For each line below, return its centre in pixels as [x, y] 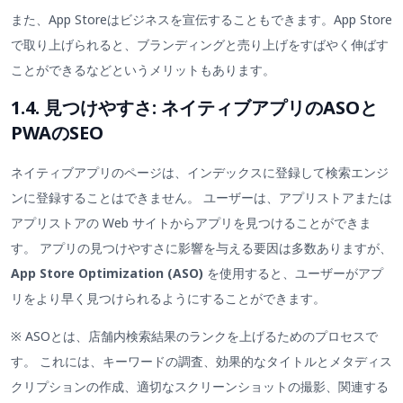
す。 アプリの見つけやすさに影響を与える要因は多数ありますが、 [201, 247]
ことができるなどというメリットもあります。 [143, 69]
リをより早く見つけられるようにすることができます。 [168, 298]
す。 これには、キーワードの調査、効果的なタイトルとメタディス [201, 362]
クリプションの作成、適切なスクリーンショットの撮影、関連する [200, 387]
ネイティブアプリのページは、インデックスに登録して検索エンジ [200, 172]
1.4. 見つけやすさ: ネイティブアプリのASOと [194, 107]
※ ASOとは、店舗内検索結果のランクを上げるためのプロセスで [194, 336]
